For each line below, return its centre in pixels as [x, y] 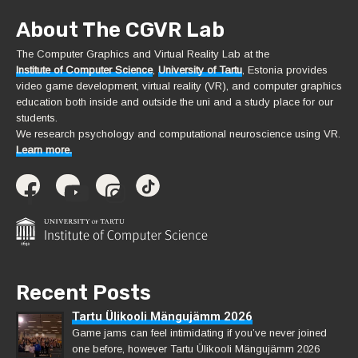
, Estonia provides [285, 70]
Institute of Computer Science [84, 70]
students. [37, 117]
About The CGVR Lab [120, 30]
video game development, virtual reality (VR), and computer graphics [179, 86]
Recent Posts [84, 292]
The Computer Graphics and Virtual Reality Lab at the [143, 54]
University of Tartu [200, 70]
